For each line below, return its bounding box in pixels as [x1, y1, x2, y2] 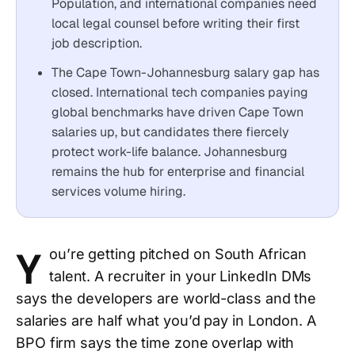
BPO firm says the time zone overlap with [16, 334, 295, 351]
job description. [52, 35, 142, 52]
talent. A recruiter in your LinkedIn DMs [48, 268, 312, 284]
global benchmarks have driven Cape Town [52, 104, 303, 120]
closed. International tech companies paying [52, 84, 308, 101]
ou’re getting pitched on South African [48, 246, 307, 262]
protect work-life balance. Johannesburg [52, 143, 288, 160]
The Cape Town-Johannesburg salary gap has [52, 64, 319, 81]
